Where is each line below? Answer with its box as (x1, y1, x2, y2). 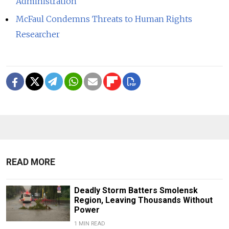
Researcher (16, 29, 60, 40)
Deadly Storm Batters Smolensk (74, 186, 198, 196)
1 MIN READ (74, 220, 105, 227)
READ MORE (6, 157, 55, 168)
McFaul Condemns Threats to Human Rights (16, 14, 193, 25)
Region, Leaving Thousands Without (74, 195, 213, 205)
